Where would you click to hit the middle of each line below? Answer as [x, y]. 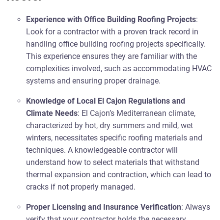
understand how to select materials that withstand [113, 162]
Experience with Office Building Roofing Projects [111, 19]
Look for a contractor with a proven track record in [112, 32]
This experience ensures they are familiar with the [112, 56]
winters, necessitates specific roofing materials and [114, 138]
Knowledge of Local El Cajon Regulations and [106, 101]
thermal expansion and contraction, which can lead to [119, 175]
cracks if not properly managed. [81, 187]
